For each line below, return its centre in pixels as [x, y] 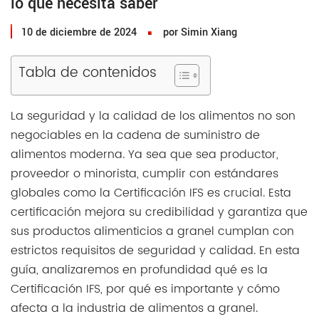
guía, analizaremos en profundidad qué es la [139, 270]
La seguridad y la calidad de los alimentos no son [153, 116]
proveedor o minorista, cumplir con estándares [145, 174]
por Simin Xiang [200, 33]
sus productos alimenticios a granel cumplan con [152, 232]
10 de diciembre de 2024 [79, 33]
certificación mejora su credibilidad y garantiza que [159, 213]
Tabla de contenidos [88, 73]
